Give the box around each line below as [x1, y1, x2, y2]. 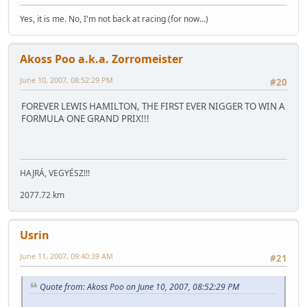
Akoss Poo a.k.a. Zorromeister [20, 51, 183, 67]
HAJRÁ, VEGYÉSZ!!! [20, 167, 90, 180]
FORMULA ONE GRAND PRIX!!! [21, 112, 149, 125]
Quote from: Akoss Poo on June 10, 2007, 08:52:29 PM [40, 280, 239, 293]
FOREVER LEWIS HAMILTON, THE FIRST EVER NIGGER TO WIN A [21, 99, 285, 112]
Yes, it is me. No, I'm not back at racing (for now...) [20, 13, 208, 25]
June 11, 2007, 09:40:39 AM [20, 251, 113, 262]
